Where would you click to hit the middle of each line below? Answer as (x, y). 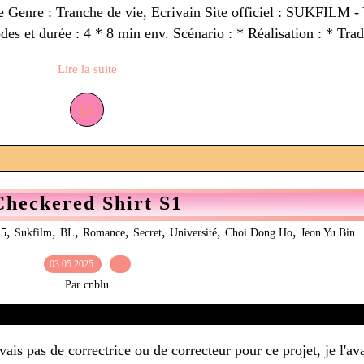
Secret (147, 233)
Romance (104, 233)
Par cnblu (87, 285)
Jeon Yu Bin (328, 233)
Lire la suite (87, 69)
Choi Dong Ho (259, 233)
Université (193, 233)
